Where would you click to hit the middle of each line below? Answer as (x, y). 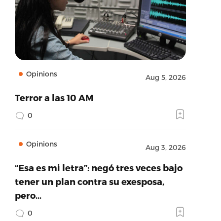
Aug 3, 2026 (166, 147)
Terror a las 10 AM (54, 97)
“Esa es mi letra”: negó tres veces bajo (98, 167)
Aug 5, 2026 (166, 77)
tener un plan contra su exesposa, (89, 181)
